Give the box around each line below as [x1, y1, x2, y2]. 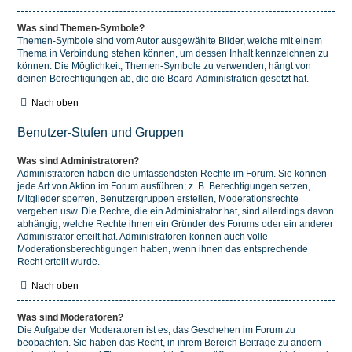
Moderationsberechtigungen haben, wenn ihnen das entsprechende [17, 244, 308, 255]
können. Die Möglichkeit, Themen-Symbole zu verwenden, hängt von [17, 60, 311, 71]
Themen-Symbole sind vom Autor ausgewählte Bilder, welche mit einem [17, 35, 322, 46]
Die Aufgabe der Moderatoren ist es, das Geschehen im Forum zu [17, 324, 295, 335]
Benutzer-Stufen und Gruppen [17, 126, 184, 139]
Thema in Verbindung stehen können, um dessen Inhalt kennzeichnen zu [17, 48, 328, 59]
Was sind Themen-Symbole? [17, 23, 145, 34]
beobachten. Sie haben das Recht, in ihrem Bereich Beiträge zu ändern [17, 337, 321, 348]
